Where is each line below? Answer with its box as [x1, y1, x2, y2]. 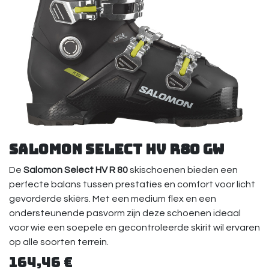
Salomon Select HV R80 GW [9, 140, 224, 159]
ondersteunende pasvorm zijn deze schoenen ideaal [9, 208, 241, 218]
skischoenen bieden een [130, 165, 238, 175]
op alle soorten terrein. [9, 237, 109, 247]
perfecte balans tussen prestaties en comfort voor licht [9, 180, 255, 189]
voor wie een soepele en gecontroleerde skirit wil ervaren [9, 223, 260, 232]
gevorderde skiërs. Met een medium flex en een [9, 194, 216, 204]
